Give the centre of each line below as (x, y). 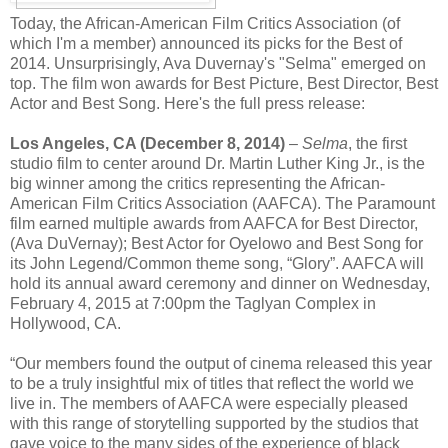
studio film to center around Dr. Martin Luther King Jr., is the (217, 163)
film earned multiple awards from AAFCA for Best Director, (214, 223)
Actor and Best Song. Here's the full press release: (187, 103)
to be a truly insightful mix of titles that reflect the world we (212, 383)
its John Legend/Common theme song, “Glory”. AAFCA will (217, 263)
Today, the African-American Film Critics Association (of (205, 23)
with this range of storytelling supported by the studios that (214, 423)
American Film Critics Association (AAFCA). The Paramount (222, 203)
